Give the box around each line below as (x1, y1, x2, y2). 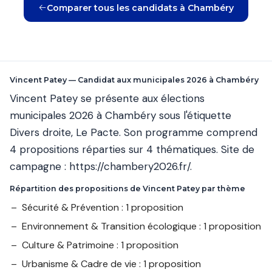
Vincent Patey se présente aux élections (10, 92, 205, 106)
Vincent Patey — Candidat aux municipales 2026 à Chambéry (10, 75, 259, 85)
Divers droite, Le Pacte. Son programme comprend (10, 126, 257, 140)
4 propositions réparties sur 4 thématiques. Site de (10, 143, 254, 157)
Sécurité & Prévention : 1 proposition (22, 200, 183, 214)
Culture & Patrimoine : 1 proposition (22, 238, 178, 251)
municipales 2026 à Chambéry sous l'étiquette (10, 109, 231, 123)
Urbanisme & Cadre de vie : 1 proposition (22, 257, 201, 270)
